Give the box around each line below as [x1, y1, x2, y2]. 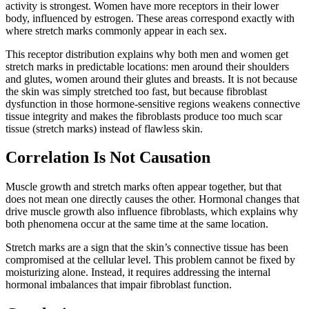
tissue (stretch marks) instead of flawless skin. [6, 122, 203, 134]
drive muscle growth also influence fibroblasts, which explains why [6, 206, 298, 218]
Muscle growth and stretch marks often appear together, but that [6, 181, 281, 193]
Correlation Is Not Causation [6, 148, 210, 167]
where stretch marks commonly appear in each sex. [6, 24, 227, 37]
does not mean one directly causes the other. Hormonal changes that [6, 193, 299, 206]
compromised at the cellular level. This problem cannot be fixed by [6, 254, 295, 266]
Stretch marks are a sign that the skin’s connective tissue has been [6, 241, 288, 254]
